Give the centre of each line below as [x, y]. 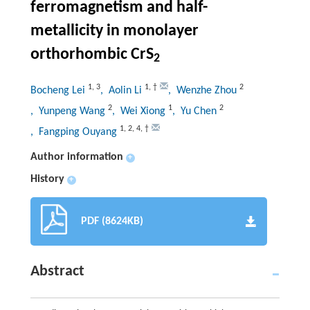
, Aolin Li [122, 90]
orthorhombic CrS [92, 54]
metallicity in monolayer [114, 31]
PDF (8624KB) [112, 221]
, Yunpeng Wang [69, 111]
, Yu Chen [195, 111]
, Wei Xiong [140, 111]
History [47, 179]
